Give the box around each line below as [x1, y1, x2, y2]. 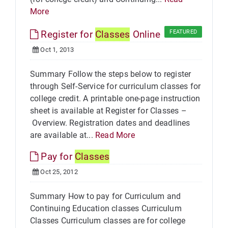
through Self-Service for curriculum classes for [30, 81, 201, 91]
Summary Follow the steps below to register [30, 69, 191, 79]
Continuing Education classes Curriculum [30, 204, 182, 213]
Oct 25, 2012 [39, 168, 78, 176]
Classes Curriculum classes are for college [30, 216, 186, 225]
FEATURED [169, 28, 197, 35]
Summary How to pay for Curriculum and [30, 191, 181, 201]
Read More [95, 130, 135, 140]
